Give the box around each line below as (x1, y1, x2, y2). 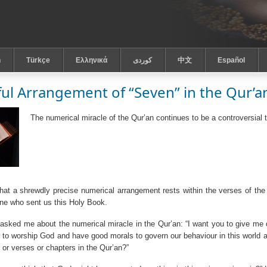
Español (218, 56, 246, 64)
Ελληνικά (76, 56, 108, 64)
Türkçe (26, 56, 51, 64)
